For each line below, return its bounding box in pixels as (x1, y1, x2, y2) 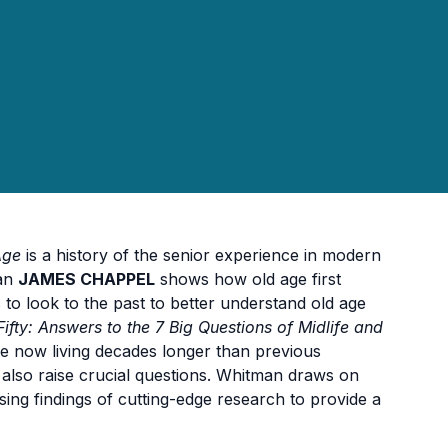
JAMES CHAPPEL (18, 268, 155, 289)
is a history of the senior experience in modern (21, 244, 381, 265)
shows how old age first (155, 268, 341, 289)
